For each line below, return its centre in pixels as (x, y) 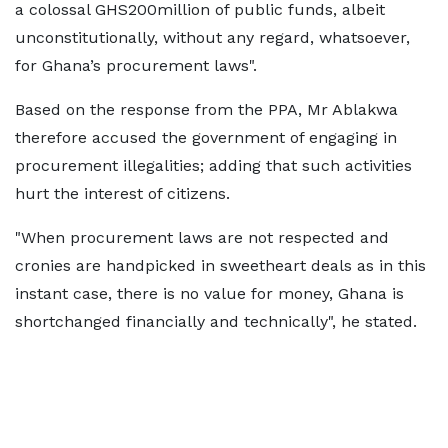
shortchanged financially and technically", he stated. (216, 321)
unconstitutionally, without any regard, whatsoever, (212, 37)
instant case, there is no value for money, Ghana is (209, 293)
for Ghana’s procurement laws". (136, 65)
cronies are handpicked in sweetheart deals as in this (220, 265)
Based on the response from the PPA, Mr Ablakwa (206, 109)
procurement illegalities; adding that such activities (213, 165)
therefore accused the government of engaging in (206, 137)
